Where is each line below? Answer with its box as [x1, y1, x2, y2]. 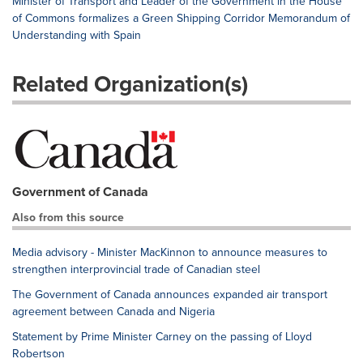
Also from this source [12, 209, 124, 226]
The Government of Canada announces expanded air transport [12, 286, 327, 303]
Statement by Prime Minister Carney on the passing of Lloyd [12, 328, 312, 345]
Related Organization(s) [12, 67, 248, 100]
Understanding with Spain [12, 27, 141, 44]
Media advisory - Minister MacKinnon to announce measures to [12, 244, 327, 261]
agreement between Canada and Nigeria [12, 303, 215, 320]
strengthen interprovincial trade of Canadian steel [12, 261, 260, 278]
